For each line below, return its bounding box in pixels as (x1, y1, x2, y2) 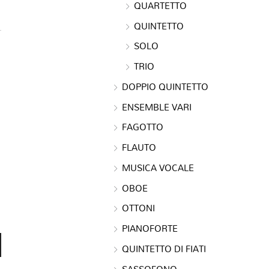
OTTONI (122, 199, 155, 217)
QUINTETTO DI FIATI (122, 239, 206, 258)
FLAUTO (122, 138, 156, 156)
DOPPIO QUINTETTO (122, 77, 208, 95)
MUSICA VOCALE (122, 158, 194, 177)
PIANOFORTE (122, 219, 178, 237)
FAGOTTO (122, 118, 163, 136)
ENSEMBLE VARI (122, 97, 192, 116)
